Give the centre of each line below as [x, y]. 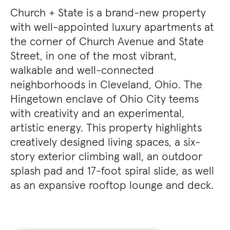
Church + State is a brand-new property [108, 12]
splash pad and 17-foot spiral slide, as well [112, 170]
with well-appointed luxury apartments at [112, 26]
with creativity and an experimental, [97, 113]
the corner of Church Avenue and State [107, 41]
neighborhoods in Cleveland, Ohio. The [106, 84]
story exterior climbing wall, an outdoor [106, 156]
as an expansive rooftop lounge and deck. [112, 185]
